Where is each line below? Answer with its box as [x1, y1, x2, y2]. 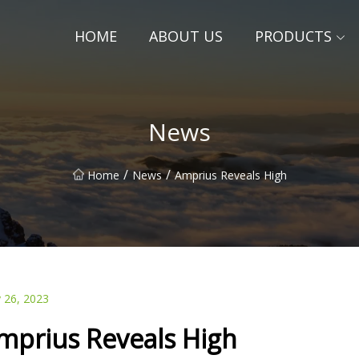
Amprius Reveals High [174, 167, 287, 183]
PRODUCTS [255, 26, 332, 46]
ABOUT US [149, 26, 223, 46]
